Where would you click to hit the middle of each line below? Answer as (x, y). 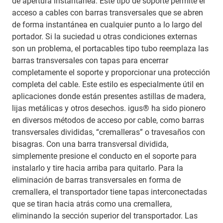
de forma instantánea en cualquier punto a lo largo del (107, 25)
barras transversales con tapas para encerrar (90, 61)
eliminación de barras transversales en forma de (96, 180)
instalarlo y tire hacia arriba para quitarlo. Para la (98, 168)
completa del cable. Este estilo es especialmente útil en (108, 85)
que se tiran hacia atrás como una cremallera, (92, 204)
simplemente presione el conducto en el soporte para (104, 156)
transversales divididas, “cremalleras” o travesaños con (109, 132)
